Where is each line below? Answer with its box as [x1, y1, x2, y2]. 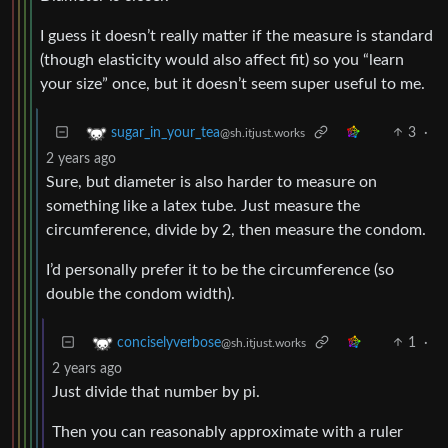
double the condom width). [46, 285, 235, 302]
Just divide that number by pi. [52, 383, 260, 400]
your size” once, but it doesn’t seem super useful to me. [40, 75, 425, 92]
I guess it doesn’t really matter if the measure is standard [40, 27, 433, 44]
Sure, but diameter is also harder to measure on [46, 173, 377, 190]
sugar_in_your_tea [111, 125, 220, 140]
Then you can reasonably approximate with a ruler [52, 423, 403, 440]
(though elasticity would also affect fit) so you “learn [40, 51, 404, 68]
